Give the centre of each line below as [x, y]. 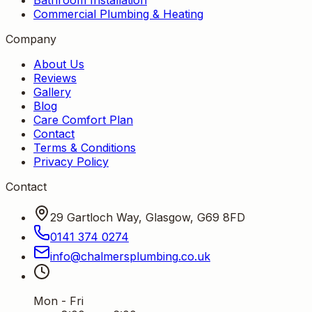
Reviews [55, 78]
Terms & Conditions [85, 147]
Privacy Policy [71, 161]
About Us [59, 64]
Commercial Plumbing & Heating [118, 14]
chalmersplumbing [130, 256]
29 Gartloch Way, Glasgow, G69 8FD [148, 217]
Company [31, 39]
